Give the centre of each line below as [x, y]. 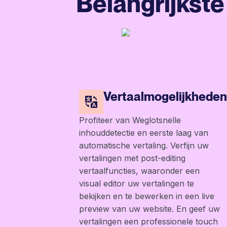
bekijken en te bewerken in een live [147, 196]
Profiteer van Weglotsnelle [130, 120]
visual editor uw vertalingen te [137, 184]
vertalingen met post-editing [132, 158]
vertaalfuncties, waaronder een [139, 171]
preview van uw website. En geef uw [149, 209]
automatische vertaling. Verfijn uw [144, 146]
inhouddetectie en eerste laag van [144, 133]
